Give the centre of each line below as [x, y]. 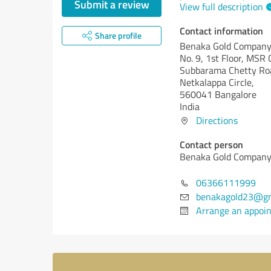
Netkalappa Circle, [217, 82]
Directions [217, 120]
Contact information [221, 31]
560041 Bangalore [218, 94]
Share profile [118, 35]
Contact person [211, 144]
